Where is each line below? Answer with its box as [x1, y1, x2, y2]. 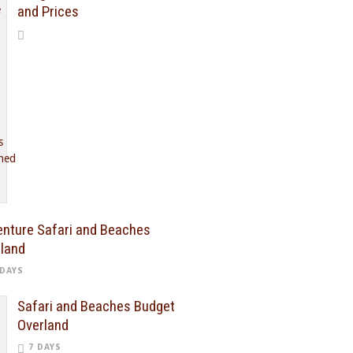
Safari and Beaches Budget [17, 297, 175, 315]
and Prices [17, 2, 79, 20]
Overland [17, 316, 69, 334]
